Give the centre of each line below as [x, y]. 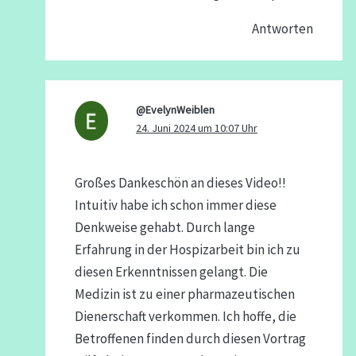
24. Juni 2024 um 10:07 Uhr [196, 128]
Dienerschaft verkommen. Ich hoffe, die [185, 316]
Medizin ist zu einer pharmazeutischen [184, 294]
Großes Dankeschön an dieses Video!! [180, 182]
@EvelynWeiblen [175, 109]
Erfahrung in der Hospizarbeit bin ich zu [187, 249]
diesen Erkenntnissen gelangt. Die [171, 271]
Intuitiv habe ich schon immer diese [175, 205]
